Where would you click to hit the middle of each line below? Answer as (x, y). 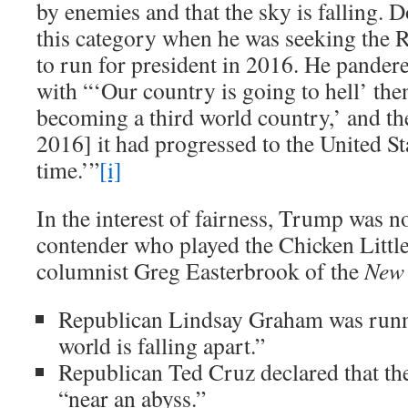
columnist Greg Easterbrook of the (200, 270)
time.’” (68, 169)
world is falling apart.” (162, 345)
